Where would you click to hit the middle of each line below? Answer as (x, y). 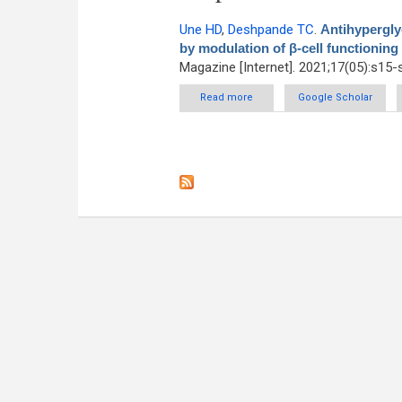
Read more (226, 97)
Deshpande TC (271, 30)
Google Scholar (335, 97)
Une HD (200, 30)
